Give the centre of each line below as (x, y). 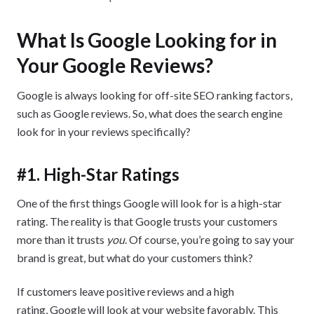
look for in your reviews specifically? (104, 131)
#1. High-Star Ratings (98, 174)
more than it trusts (62, 239)
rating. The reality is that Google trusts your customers (147, 221)
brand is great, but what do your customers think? (135, 257)
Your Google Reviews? (115, 65)
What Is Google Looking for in (147, 40)
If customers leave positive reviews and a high (125, 291)
